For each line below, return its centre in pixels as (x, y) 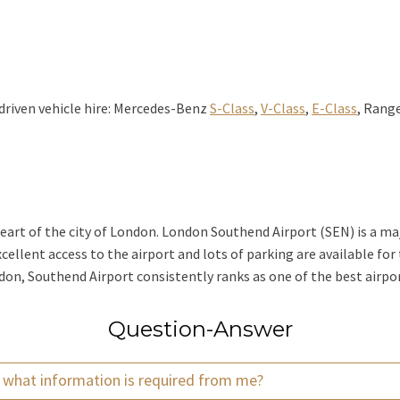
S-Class (232, 108)
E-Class (334, 108)
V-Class (283, 108)
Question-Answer (200, 329)
